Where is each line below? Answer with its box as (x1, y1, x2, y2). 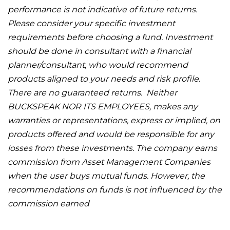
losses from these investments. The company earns (8, 143, 217, 153)
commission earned (8, 198, 89, 208)
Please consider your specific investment (8, 18, 175, 28)
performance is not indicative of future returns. (8, 4, 197, 14)
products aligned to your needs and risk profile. (8, 73, 200, 84)
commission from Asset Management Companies (8, 157, 210, 167)
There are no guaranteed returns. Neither (8, 87, 177, 98)
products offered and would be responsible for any (8, 129, 214, 139)
